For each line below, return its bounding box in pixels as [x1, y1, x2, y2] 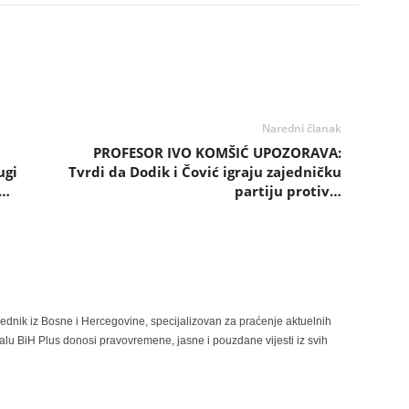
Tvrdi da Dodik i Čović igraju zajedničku [68, 163, 341, 181]
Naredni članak [261, 121, 341, 136]
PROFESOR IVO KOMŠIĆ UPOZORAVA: [92, 143, 341, 162]
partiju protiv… [234, 182, 341, 200]
